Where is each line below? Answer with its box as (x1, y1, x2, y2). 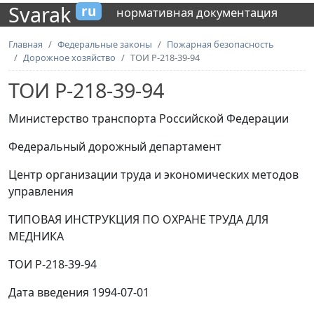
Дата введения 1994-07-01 (8, 285, 149, 300)
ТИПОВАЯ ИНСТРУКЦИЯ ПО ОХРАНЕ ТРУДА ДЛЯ (8, 212, 268, 227)
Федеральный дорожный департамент (8, 139, 221, 154)
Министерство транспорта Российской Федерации (8, 111, 289, 126)
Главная (8, 38, 43, 50)
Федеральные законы (57, 38, 152, 50)
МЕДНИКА (8, 228, 64, 244)
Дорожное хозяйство (23, 51, 116, 64)
